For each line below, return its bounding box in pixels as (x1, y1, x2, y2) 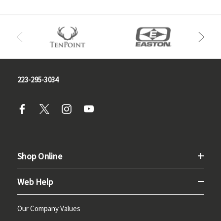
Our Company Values (17, 203, 80, 213)
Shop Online (17, 150, 62, 162)
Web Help (17, 176, 53, 187)
